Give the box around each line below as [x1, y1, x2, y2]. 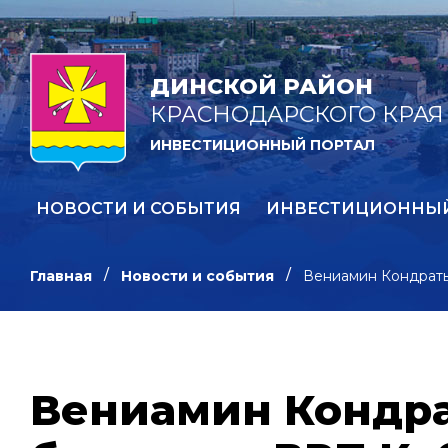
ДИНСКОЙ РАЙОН [150, 73, 373, 101]
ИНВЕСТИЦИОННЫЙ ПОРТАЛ [150, 136, 375, 155]
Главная [30, 267, 92, 285]
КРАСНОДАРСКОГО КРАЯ [150, 101, 444, 129]
